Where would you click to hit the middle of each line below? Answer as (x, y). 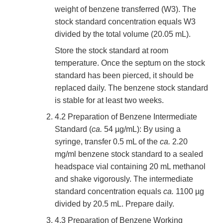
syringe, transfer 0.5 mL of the (107, 142)
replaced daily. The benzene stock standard (131, 88)
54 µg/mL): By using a (141, 129)
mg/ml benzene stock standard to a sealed (129, 154)
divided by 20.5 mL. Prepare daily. (114, 204)
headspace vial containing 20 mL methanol (130, 167)
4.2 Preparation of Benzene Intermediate (126, 117)
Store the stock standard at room (111, 51)
